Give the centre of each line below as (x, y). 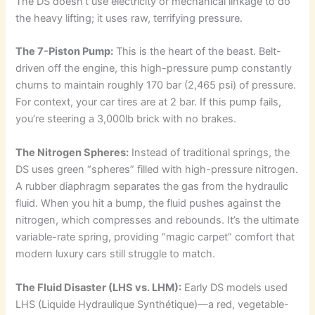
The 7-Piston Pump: (65, 52)
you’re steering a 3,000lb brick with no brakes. (126, 119)
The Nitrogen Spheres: (72, 153)
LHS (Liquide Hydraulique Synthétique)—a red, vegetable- (153, 304)
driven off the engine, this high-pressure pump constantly (154, 69)
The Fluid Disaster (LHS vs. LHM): (99, 287)
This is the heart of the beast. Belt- (198, 52)
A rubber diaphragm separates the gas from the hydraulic (152, 187)
